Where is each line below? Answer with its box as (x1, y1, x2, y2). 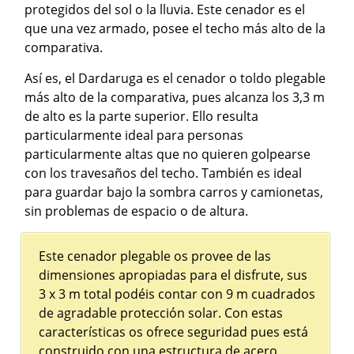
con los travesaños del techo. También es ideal (24, 164, 303, 182)
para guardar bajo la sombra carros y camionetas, (24, 183, 324, 201)
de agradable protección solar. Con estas (39, 303, 284, 322)
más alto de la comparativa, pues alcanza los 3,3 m (24, 88, 326, 106)
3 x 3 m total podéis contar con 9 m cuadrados (39, 284, 316, 303)
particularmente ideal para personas (24, 126, 244, 144)
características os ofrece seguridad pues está (39, 322, 309, 341)
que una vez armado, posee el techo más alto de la (24, 19, 326, 37)
